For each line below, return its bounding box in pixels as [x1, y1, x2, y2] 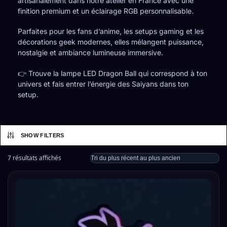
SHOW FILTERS [20, 132, 64, 138]
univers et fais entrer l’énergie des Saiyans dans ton [18, 79, 188, 88]
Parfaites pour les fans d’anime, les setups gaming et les [18, 27, 204, 36]
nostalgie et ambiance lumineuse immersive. [18, 48, 163, 57]
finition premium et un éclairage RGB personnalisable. [18, 6, 194, 15]
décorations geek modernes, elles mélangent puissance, [18, 37, 204, 47]
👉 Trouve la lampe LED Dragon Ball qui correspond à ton [18, 68, 207, 78]
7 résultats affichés [8, 153, 61, 162]
